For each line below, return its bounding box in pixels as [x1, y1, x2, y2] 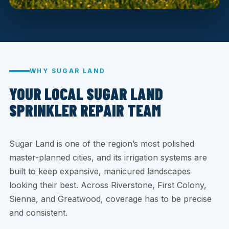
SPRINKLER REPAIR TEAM [9, 101, 161, 120]
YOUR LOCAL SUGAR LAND [9, 84, 163, 104]
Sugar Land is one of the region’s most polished [9, 139, 194, 149]
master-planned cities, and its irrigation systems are [9, 152, 207, 163]
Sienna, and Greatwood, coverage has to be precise [9, 194, 212, 204]
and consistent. [9, 208, 67, 218]
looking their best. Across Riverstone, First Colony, [9, 180, 207, 191]
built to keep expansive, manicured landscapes [9, 166, 191, 177]
